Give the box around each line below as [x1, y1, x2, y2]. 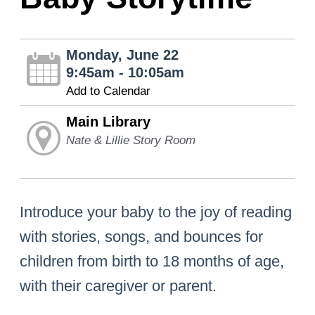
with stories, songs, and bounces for [20, 228, 264, 246]
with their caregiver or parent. [20, 277, 217, 295]
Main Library [65, 114, 150, 129]
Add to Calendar [65, 84, 150, 98]
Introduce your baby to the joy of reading [20, 203, 292, 221]
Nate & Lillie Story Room [65, 134, 195, 147]
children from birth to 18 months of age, [20, 252, 285, 271]
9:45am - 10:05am [65, 65, 184, 80]
